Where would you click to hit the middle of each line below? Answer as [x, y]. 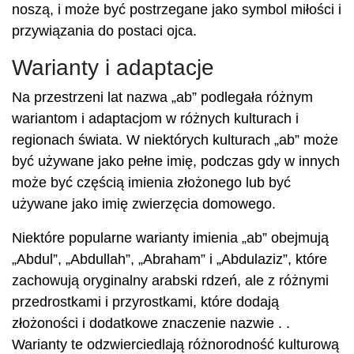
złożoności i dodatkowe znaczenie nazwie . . [151, 323]
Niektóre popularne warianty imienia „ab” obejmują [170, 238]
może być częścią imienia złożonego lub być [151, 183]
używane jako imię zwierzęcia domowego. [144, 204]
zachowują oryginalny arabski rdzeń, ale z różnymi [170, 281]
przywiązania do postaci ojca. [104, 31]
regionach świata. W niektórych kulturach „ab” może [175, 140]
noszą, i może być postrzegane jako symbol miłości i [177, 9]
